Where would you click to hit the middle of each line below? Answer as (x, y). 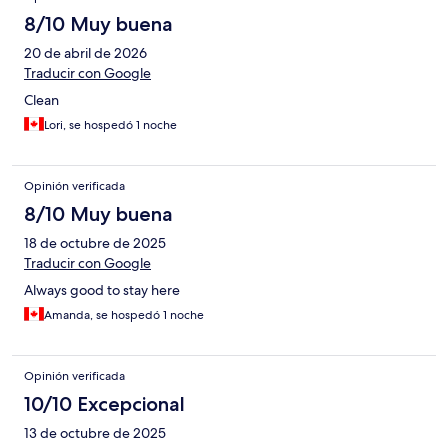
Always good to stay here (102, 290)
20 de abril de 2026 (85, 53)
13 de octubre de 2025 (95, 433)
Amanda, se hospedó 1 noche (124, 315)
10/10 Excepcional (104, 404)
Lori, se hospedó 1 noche (110, 125)
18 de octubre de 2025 (95, 243)
